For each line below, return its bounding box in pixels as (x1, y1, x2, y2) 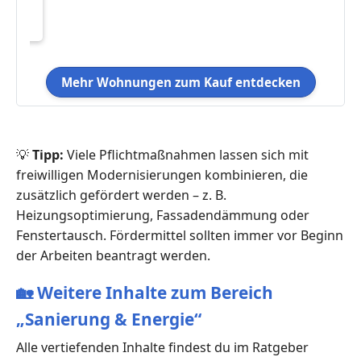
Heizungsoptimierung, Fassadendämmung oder (16, 205, 309, 224)
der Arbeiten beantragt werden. (16, 246, 210, 264)
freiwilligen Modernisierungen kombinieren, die (16, 165, 308, 184)
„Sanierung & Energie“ (16, 307, 201, 330)
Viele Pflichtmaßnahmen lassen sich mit (64, 145, 309, 164)
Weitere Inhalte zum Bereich (37, 280, 273, 304)
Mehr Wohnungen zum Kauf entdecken (60, 73, 301, 90)
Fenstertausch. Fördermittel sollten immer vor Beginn (16, 226, 343, 244)
